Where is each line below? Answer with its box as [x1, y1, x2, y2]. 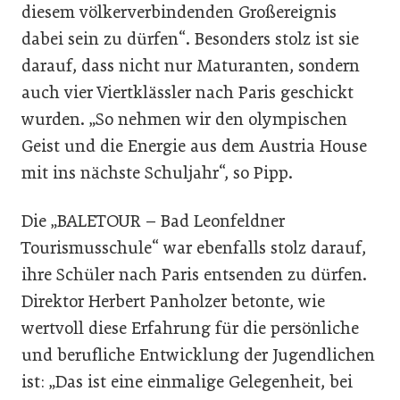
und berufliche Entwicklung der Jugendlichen [21, 345, 375, 365]
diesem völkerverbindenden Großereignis [21, 2, 337, 22]
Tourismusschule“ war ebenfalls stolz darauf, [21, 237, 366, 258]
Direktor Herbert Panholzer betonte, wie [21, 291, 325, 312]
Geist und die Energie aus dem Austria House [21, 136, 367, 156]
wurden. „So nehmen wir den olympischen [21, 109, 347, 129]
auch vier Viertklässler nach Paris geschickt [21, 82, 354, 103]
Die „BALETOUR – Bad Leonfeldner [21, 211, 285, 231]
